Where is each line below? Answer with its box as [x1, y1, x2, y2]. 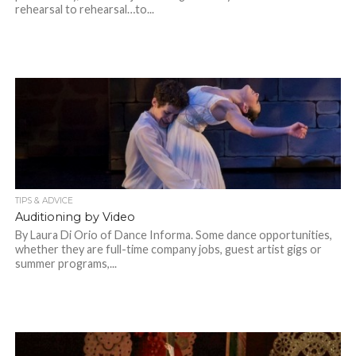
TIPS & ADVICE [14, 195, 73, 207]
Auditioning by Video [14, 210, 135, 225]
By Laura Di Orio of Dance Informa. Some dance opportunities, [14, 228, 332, 242]
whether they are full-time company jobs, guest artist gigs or [14, 242, 322, 257]
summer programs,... [14, 257, 117, 271]
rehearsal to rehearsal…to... [14, 2, 154, 17]
